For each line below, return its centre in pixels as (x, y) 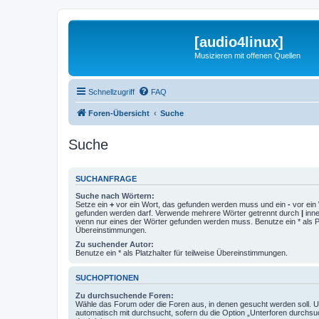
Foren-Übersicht (119, 113)
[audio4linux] (239, 42)
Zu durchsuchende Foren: (125, 295)
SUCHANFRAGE (106, 178)
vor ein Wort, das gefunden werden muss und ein (201, 204)
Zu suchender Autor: (115, 244)
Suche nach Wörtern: (115, 196)
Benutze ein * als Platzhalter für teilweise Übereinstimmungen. (182, 253)
